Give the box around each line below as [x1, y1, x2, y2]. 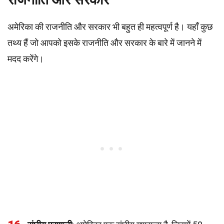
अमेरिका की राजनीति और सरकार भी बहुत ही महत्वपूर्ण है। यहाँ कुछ [7, 21, 213, 32]
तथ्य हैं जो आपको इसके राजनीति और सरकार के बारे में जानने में [7, 37, 201, 48]
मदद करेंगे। [7, 53, 44, 64]
